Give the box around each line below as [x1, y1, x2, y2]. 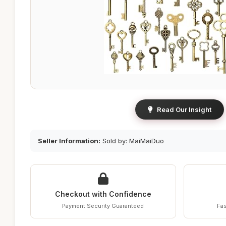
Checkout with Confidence [54, 190, 151, 198]
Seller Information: [38, 137, 100, 145]
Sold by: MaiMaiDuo [100, 137, 164, 145]
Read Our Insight [157, 105, 211, 114]
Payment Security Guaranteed [62, 202, 144, 209]
